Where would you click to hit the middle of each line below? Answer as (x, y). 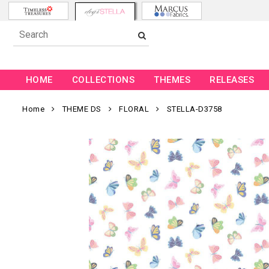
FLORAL (134, 109)
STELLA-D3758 (194, 109)
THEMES (172, 80)
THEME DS (82, 109)
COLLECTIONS (103, 80)
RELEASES (232, 80)
